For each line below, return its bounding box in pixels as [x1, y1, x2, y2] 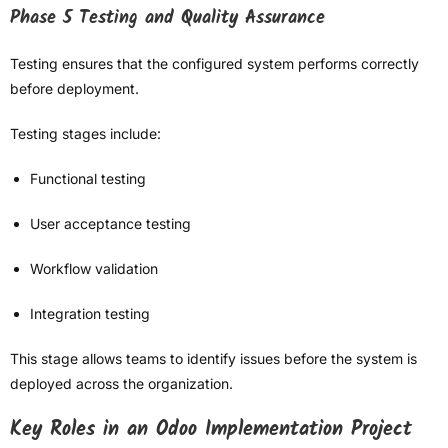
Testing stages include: [10, 125, 161, 143]
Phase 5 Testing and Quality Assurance [10, 4, 325, 34]
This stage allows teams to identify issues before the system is [10, 350, 417, 368]
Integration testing [30, 305, 150, 323]
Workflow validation [30, 260, 158, 278]
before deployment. [10, 80, 139, 98]
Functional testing [30, 170, 146, 188]
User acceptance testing [30, 215, 191, 233]
